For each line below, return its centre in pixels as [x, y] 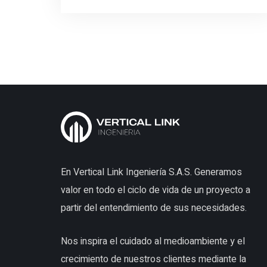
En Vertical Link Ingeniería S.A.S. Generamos [151, 173]
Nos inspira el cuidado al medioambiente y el [153, 241]
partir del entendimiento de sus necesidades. [154, 208]
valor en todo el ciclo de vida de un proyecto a [156, 190]
